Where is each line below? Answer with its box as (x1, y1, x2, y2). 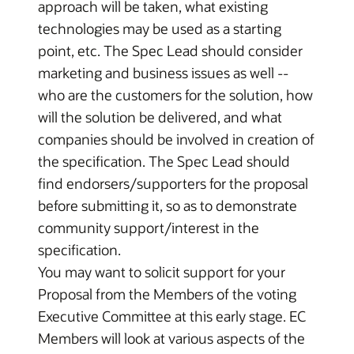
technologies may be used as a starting (38, 19, 281, 38)
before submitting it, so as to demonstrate (38, 196, 297, 215)
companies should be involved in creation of (38, 130, 314, 149)
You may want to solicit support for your (38, 262, 285, 281)
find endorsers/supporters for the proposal (38, 174, 308, 193)
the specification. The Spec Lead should (38, 152, 290, 171)
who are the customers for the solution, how (38, 85, 313, 104)
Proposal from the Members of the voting (38, 284, 296, 303)
